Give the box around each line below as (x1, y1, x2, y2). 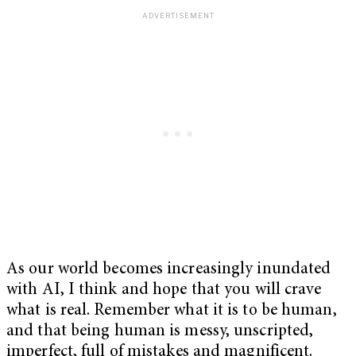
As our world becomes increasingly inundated (6, 261, 331, 278)
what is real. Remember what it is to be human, (6, 302, 337, 319)
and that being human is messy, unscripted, (6, 323, 314, 340)
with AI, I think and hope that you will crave (6, 281, 322, 299)
